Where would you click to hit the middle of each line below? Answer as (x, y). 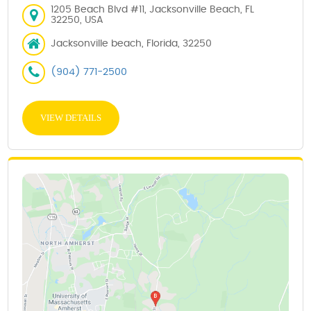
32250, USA (77, 20)
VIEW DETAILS (71, 117)
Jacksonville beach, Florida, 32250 (132, 43)
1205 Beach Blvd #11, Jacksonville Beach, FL (153, 10)
